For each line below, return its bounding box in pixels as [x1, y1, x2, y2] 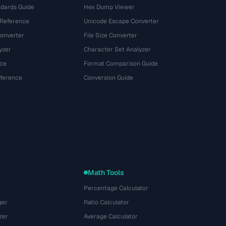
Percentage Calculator [84, 184, 149, 192]
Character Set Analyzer [84, 45, 151, 53]
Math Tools [88, 168, 125, 177]
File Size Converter [84, 31, 138, 39]
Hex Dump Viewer [84, 3, 135, 11]
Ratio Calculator [84, 198, 130, 206]
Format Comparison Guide [84, 60, 158, 68]
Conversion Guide [84, 74, 134, 82]
